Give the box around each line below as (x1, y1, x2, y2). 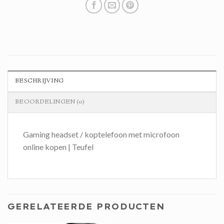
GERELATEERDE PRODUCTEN (7, 201, 165, 212)
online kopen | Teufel (23, 142, 93, 152)
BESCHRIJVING (15, 77, 64, 86)
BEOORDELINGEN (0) (15, 98, 85, 107)
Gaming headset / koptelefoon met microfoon (23, 129, 179, 139)
